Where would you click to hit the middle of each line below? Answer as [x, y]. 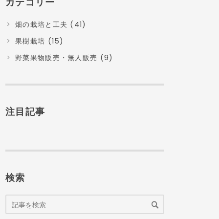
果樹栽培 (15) [40, 41]
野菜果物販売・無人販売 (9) [64, 58]
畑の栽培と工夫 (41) [51, 24]
